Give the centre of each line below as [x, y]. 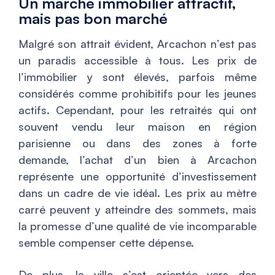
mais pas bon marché [93, 19]
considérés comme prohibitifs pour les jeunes [137, 94]
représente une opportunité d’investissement [137, 176]
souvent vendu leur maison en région [137, 127]
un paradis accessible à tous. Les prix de [137, 60]
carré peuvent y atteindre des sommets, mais [137, 210]
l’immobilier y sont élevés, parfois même [137, 77]
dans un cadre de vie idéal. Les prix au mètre [137, 193]
